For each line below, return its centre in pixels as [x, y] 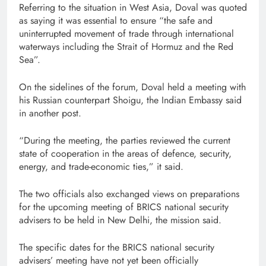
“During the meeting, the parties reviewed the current [125, 140]
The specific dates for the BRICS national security [117, 247]
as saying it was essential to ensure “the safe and [116, 20]
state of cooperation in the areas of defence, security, [125, 153]
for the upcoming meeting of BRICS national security [124, 207]
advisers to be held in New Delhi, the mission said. [120, 220]
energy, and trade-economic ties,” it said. [101, 166]
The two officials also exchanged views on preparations [129, 194]
